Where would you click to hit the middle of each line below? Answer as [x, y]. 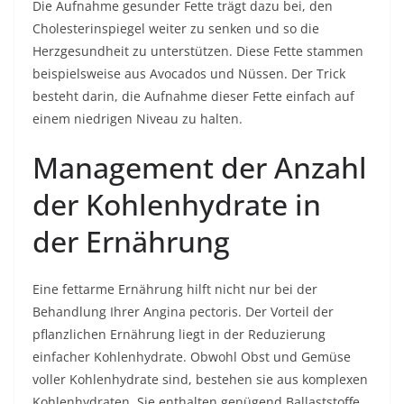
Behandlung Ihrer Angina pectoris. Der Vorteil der [183, 312]
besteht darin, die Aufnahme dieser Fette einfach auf [193, 96]
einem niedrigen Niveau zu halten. [138, 119]
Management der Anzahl [200, 167]
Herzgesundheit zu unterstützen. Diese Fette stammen [198, 51]
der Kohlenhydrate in [177, 204]
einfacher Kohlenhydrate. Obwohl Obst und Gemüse [192, 357]
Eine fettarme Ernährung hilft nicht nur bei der [175, 289]
